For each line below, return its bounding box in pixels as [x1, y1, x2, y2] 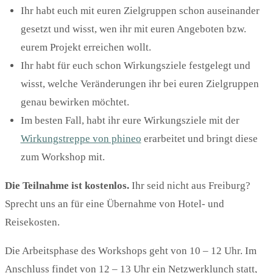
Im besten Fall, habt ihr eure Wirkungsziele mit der [20, 115, 239, 127]
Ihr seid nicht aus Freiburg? [132, 180, 250, 192]
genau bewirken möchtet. [20, 96, 129, 108]
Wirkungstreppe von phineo [20, 133, 141, 145]
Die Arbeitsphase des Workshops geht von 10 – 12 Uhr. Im [5, 245, 257, 257]
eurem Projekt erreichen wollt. [20, 41, 151, 54]
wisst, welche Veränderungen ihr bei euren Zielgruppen [20, 78, 259, 90]
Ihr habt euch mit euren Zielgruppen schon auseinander [20, 5, 260, 17]
